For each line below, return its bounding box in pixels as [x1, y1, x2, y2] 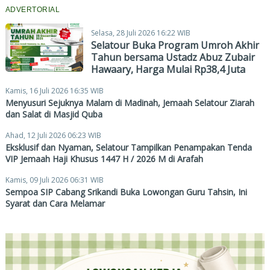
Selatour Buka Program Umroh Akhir [90, 39, 259, 52]
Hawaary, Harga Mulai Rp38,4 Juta [90, 63, 245, 77]
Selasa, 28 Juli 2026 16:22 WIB [90, 28, 190, 39]
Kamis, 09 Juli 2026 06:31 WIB [5, 175, 104, 186]
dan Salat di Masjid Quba [5, 108, 102, 121]
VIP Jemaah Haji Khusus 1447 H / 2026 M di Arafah [5, 153, 203, 165]
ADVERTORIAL [5, 5, 60, 14]
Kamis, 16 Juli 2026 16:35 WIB [5, 86, 104, 96]
